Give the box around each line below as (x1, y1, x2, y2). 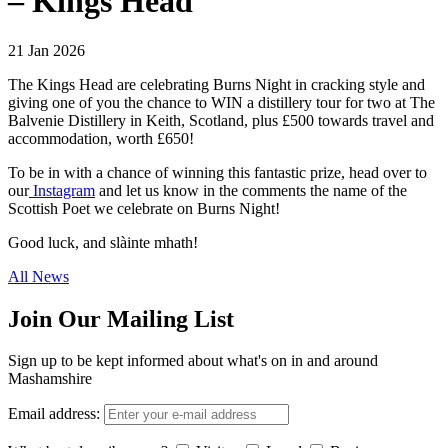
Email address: (8, 405, 100, 423)
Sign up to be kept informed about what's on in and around (8, 352, 378, 370)
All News (8, 267, 69, 285)
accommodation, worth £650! (8, 129, 194, 147)
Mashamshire (8, 370, 92, 388)
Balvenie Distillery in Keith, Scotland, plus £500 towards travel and (8, 111, 434, 129)
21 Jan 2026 (8, 41, 85, 59)
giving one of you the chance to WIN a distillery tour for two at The (8, 93, 435, 111)
